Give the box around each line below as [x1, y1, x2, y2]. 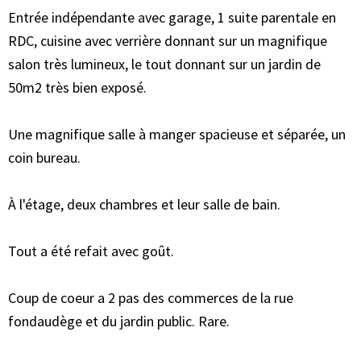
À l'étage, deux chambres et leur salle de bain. [8, 195, 280, 214]
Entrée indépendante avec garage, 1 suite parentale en [8, 8, 336, 27]
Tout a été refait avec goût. [8, 242, 174, 261]
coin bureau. [8, 148, 81, 168]
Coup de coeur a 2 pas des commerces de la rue [8, 288, 293, 308]
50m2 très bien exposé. [8, 78, 147, 98]
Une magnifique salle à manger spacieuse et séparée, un [8, 125, 346, 144]
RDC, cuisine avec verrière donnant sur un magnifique [8, 31, 327, 51]
